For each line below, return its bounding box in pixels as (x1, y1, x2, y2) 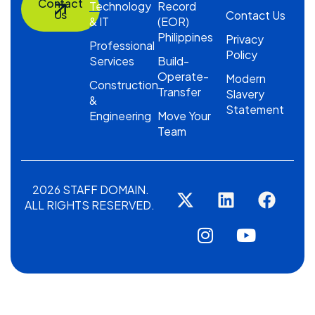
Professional (89, 38, 155, 53)
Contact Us (226, 8, 285, 22)
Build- (157, 53, 189, 68)
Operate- (157, 69, 209, 84)
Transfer (157, 84, 201, 99)
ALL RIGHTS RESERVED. (24, 198, 155, 212)
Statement (226, 102, 284, 117)
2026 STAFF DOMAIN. (30, 182, 149, 197)
